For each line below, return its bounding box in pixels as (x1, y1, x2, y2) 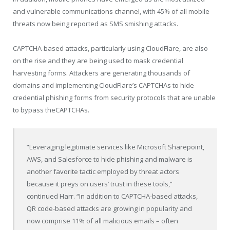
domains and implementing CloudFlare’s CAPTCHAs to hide (13, 81, 194, 90)
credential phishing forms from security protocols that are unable (13, 93, 216, 103)
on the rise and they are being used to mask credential (13, 56, 183, 66)
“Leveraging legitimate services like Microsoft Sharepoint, (27, 142, 205, 152)
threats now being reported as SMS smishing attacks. (13, 19, 178, 29)
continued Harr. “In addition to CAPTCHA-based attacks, (27, 191, 198, 201)
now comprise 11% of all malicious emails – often (27, 216, 179, 226)
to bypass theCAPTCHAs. (13, 105, 89, 115)
